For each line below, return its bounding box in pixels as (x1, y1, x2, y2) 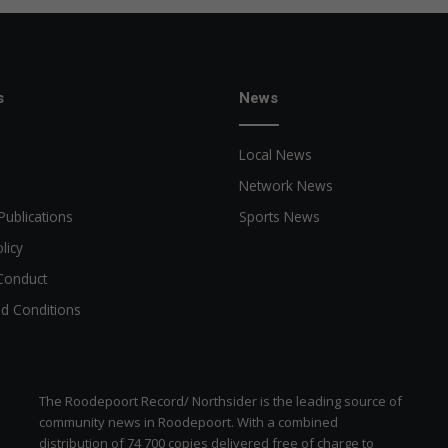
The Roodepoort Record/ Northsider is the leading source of (38, 391, 402, 410)
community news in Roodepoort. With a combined (38, 412, 338, 431)
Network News (239, 175, 333, 195)
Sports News (239, 206, 320, 226)
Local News (239, 144, 312, 164)
